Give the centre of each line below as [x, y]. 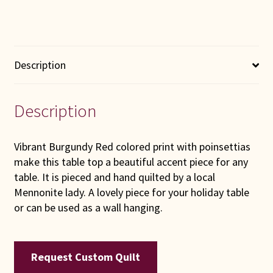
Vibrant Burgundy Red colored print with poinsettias [132, 146]
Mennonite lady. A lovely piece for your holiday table [131, 192]
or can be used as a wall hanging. [88, 207]
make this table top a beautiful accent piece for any [131, 161]
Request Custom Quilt [85, 257]
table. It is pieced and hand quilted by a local [114, 177]
